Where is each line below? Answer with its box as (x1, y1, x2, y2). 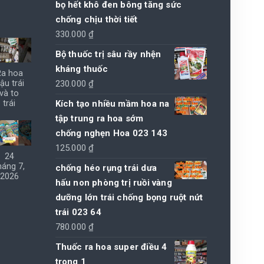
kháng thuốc (55, 63, 108, 74)
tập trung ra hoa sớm (55, 113, 144, 124)
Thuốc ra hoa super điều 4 (55, 241, 167, 252)
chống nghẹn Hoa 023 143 (55, 127, 168, 138)
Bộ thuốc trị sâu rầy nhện (55, 48, 161, 60)
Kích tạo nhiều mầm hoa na (55, 98, 170, 109)
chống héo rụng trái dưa (55, 162, 157, 173)
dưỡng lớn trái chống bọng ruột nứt (55, 192, 203, 203)
